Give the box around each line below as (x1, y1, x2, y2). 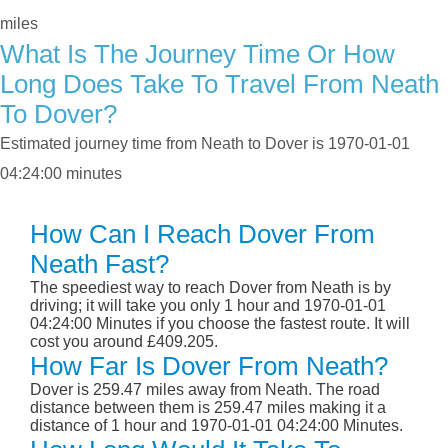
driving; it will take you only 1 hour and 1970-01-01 (30, 297, 386, 315)
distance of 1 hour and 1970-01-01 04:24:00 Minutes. (30, 417, 403, 435)
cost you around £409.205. (30, 333, 218, 351)
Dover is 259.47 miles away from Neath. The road (30, 381, 380, 399)
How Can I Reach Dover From (30, 219, 375, 250)
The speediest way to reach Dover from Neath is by (30, 279, 391, 297)
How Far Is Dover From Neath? (30, 351, 388, 382)
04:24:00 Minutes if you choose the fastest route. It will (30, 315, 410, 333)
